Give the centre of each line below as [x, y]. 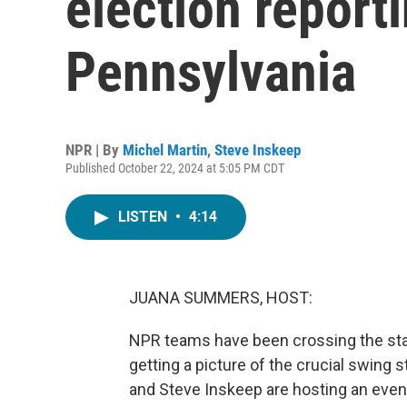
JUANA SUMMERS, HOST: [221, 298]
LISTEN [144, 217]
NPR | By [94, 150]
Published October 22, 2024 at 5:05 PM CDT [175, 168]
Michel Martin [165, 150]
